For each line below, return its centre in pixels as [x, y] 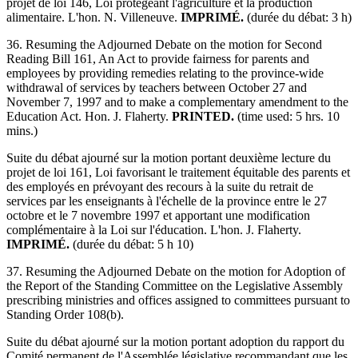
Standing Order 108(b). [65, 314]
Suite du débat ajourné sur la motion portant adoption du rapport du [175, 341]
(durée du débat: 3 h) [298, 17]
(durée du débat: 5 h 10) [131, 244]
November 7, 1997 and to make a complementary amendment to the [177, 101]
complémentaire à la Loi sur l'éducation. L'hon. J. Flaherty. [154, 229]
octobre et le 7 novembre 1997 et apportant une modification [158, 215]
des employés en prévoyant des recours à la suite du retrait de [160, 186]
